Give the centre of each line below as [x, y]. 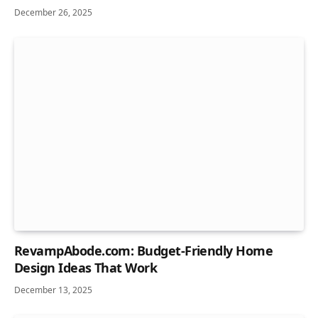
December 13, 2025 [53, 290]
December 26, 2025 [53, 13]
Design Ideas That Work [86, 268]
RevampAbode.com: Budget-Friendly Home [144, 251]
